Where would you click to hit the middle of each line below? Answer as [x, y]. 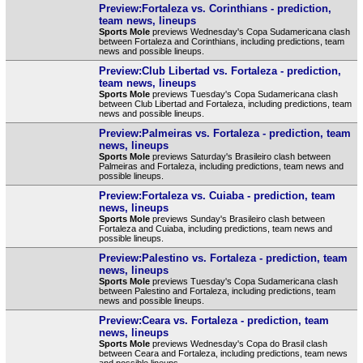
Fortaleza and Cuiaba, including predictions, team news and [215, 228]
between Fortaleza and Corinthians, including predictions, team [221, 41]
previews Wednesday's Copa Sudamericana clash [250, 31]
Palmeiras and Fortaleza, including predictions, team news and [221, 166]
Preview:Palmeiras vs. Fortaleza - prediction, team [224, 133]
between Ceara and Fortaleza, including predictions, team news [223, 353]
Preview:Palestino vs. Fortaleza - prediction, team [223, 258]
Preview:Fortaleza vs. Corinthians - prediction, [215, 8]
